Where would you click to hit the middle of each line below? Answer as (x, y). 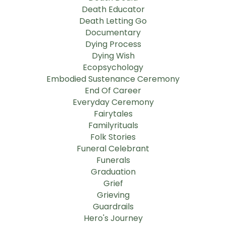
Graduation (113, 172)
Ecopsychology (113, 68)
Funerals (113, 160)
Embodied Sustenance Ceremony (113, 79)
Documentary (113, 33)
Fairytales (113, 114)
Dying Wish (113, 56)
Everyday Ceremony (113, 102)
